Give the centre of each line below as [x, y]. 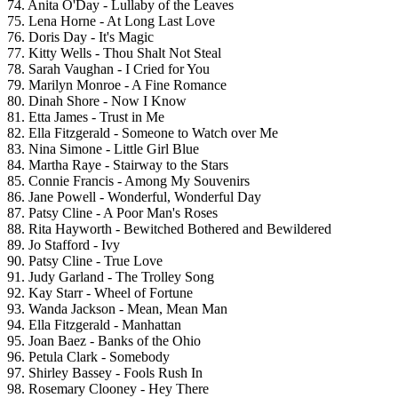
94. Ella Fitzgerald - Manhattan [94, 325]
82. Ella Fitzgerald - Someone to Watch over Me [143, 133]
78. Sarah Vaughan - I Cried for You [108, 69]
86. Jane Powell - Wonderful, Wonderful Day [134, 197]
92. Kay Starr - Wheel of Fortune [100, 293]
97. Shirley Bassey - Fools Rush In [105, 373]
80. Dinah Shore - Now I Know [97, 101]
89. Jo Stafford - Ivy [64, 245]
